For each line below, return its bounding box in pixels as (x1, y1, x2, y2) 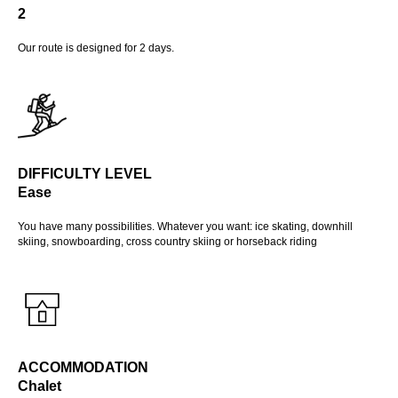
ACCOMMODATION (18, 359, 148, 375)
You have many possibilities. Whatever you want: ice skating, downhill (18, 219, 353, 233)
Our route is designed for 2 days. (18, 41, 174, 54)
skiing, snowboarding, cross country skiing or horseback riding (18, 235, 317, 248)
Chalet (18, 378, 61, 394)
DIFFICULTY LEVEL (18, 165, 152, 181)
